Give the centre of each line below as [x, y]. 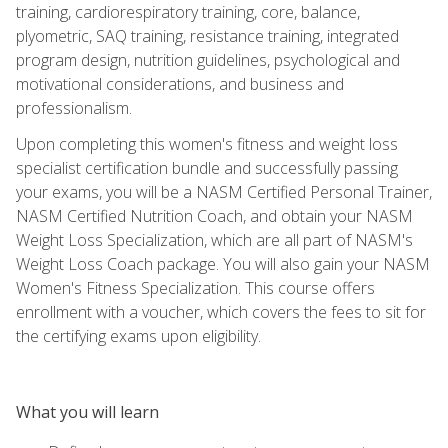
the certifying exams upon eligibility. [138, 335]
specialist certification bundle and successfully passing [207, 167]
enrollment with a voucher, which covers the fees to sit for [221, 311]
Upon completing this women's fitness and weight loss [207, 143]
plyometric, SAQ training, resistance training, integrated [207, 35]
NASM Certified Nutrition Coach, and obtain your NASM [214, 215]
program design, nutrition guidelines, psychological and [208, 59]
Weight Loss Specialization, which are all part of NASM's [214, 239]
